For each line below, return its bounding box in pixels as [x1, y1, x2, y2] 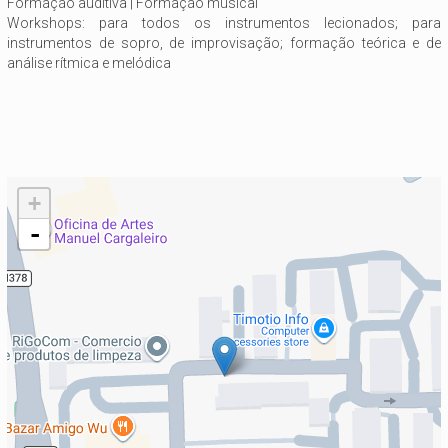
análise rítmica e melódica [7, 54, 171, 71]
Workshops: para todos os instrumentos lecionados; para [7, 14, 441, 31]
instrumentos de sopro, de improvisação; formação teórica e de [7, 34, 441, 51]
